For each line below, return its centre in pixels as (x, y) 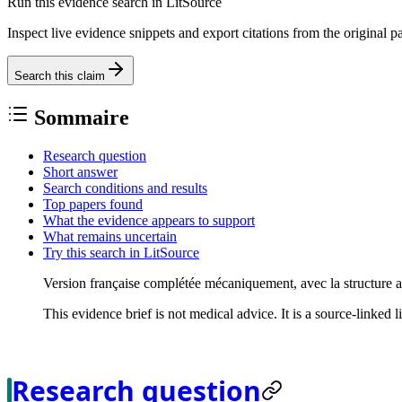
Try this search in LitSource (121, 252)
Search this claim (60, 75)
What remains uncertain (110, 236)
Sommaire (82, 117)
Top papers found (93, 204)
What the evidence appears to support (149, 220)
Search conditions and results (125, 188)
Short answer (80, 171)
